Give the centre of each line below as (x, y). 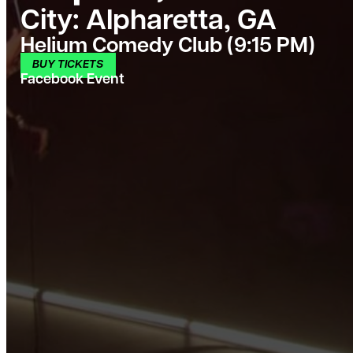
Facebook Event (72, 80)
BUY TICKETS (68, 65)
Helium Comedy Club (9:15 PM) (168, 46)
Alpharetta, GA (178, 22)
